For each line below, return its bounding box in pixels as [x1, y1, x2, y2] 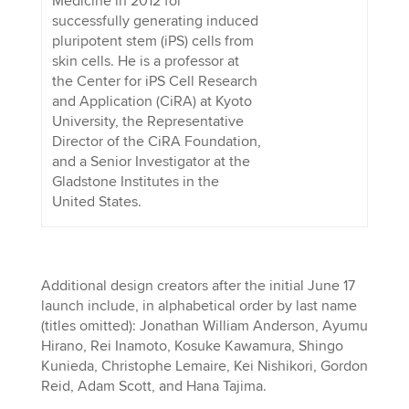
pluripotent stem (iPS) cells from [51, 31, 254, 50]
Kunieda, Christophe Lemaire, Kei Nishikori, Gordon [40, 356, 368, 375]
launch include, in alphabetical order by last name [40, 296, 357, 315]
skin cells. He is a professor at [51, 51, 239, 70]
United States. [51, 192, 142, 211]
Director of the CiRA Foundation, [51, 131, 261, 151]
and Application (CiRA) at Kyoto [51, 91, 252, 110]
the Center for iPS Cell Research [51, 71, 257, 90]
